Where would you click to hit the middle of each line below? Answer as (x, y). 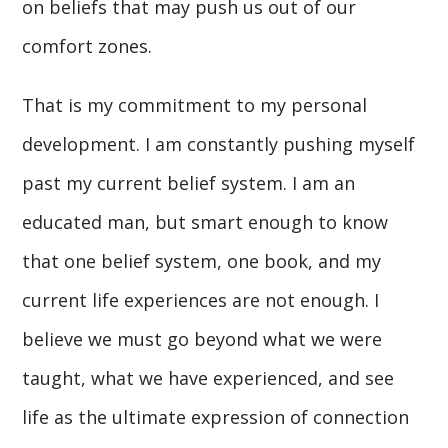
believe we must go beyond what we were (202, 338)
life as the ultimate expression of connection (216, 416)
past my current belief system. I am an (189, 182)
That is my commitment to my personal (195, 104)
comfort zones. (87, 45)
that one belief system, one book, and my (202, 260)
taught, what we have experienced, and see (208, 377)
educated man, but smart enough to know (205, 221)
